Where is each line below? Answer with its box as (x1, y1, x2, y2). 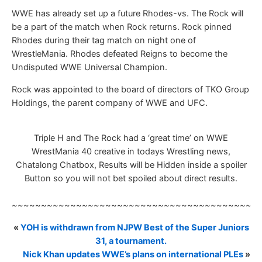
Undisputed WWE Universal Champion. (12, 62, 167, 73)
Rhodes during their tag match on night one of (12, 35, 196, 46)
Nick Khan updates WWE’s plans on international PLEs (23, 249, 243, 260)
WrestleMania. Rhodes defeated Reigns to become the (12, 49, 227, 60)
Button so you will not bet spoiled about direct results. (25, 173, 237, 184)
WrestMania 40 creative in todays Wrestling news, (32, 146, 230, 157)
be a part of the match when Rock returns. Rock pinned (12, 22, 232, 33)
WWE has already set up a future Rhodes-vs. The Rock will (12, 8, 243, 19)
